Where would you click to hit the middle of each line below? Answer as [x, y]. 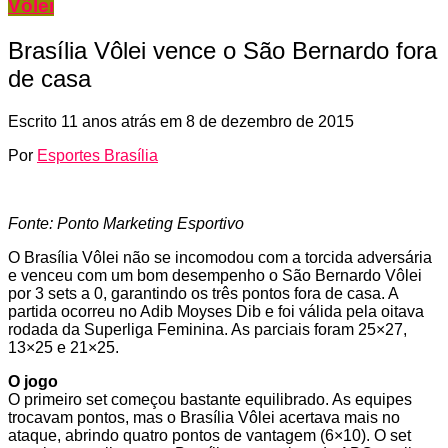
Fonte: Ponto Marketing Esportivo [126, 223]
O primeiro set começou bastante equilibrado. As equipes [210, 399]
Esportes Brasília [97, 155]
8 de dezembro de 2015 [270, 121]
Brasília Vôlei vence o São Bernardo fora [222, 51]
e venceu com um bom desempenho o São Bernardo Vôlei [215, 275]
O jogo [33, 381]
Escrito [34, 121]
